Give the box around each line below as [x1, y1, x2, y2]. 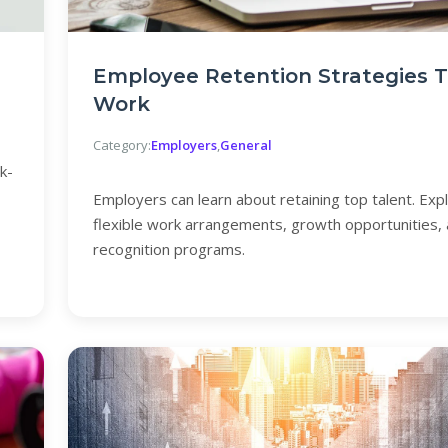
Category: [93, 136, 151, 154]
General [220, 136, 272, 154]
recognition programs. [93, 239, 245, 259]
